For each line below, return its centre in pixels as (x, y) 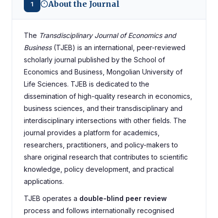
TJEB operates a (52, 198)
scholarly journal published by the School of (94, 60)
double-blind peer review (123, 198)
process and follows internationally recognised (99, 210)
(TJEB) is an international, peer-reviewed (118, 47)
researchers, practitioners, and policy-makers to (101, 145)
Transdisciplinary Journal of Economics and (108, 35)
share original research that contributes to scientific (106, 157)
